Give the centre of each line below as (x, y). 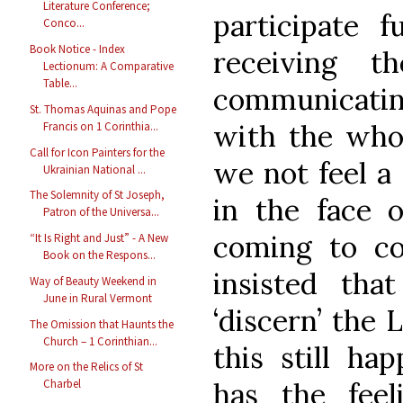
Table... (61, 84)
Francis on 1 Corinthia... (101, 126)
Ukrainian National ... (95, 169)
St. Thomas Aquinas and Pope (103, 109)
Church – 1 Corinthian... (101, 341)
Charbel (63, 384)
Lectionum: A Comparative (109, 67)
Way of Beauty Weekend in (94, 281)
